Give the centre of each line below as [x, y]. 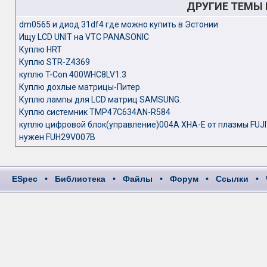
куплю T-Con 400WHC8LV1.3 [72, 74]
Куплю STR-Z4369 [54, 62]
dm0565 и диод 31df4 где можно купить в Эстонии [118, 24]
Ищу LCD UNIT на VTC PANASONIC [84, 37]
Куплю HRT [40, 49]
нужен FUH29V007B [57, 137]
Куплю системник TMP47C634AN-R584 [94, 112]
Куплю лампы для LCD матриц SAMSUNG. [100, 100]
